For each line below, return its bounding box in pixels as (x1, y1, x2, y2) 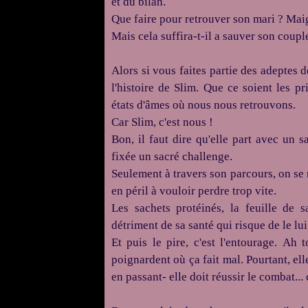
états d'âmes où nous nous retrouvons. (111, 98, 296, 111)
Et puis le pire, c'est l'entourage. (111, 236, 283, 249)
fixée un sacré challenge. (111, 150, 235, 163)
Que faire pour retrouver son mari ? (111, 12, 283, 25)
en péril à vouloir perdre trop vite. (111, 184, 276, 197)
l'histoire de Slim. (111, 81, 203, 94)
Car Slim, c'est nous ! (111, 115, 213, 129)
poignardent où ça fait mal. (111, 253, 247, 266)
